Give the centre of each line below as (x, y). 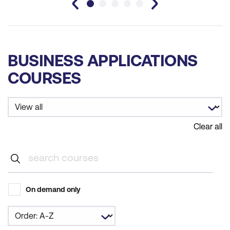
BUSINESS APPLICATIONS (103, 60)
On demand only (53, 189)
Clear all (208, 126)
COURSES (44, 78)
